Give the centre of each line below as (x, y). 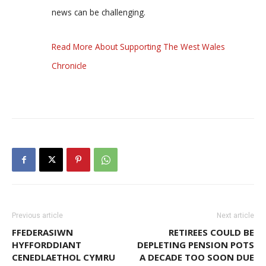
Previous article (37, 216)
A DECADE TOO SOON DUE (197, 257)
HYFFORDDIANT (47, 245)
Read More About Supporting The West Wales (138, 47)
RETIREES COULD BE (211, 232)
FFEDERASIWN (42, 232)
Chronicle (69, 66)
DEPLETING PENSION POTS (196, 245)
